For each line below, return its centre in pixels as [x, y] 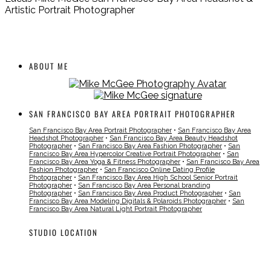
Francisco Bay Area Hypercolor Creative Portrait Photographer [125, 154]
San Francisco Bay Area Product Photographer [150, 194]
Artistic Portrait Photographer [70, 10]
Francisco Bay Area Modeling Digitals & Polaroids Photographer [128, 201]
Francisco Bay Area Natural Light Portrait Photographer [116, 209]
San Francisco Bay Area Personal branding [144, 186]
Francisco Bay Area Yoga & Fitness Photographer [105, 162]
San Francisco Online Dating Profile [159, 170]
